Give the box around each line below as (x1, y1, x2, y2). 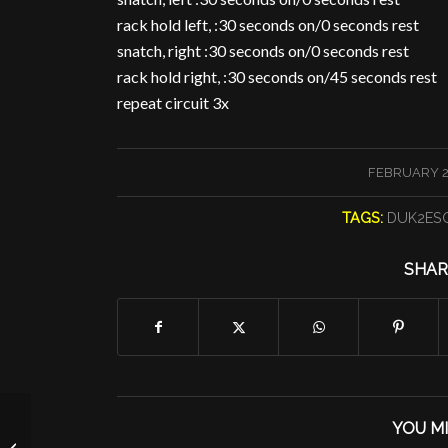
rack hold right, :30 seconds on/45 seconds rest (117, 67, 438, 87)
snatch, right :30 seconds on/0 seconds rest (117, 41, 410, 61)
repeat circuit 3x (117, 93, 230, 113)
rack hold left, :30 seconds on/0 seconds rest (117, 15, 420, 35)
